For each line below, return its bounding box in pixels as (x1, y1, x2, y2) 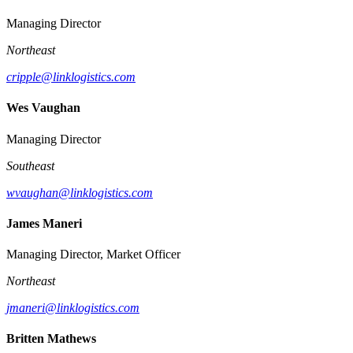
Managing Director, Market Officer (6, 247, 180, 262)
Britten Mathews (6, 332, 96, 346)
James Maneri (6, 216, 82, 230)
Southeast (6, 158, 54, 173)
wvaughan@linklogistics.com (6, 185, 153, 199)
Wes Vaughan (6, 101, 80, 115)
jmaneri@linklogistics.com (6, 301, 139, 315)
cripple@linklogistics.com (6, 70, 136, 84)
